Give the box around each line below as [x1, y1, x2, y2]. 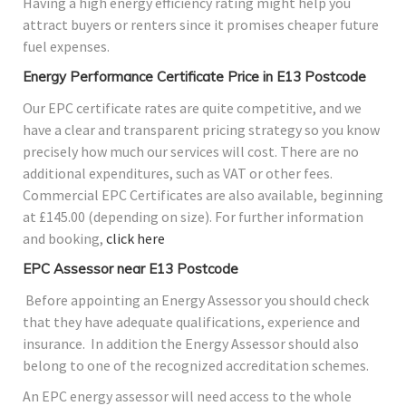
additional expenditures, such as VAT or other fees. [23, 164, 333, 183]
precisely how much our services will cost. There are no [23, 142, 359, 161]
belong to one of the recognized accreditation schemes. [23, 356, 372, 375]
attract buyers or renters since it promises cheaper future [23, 15, 379, 34]
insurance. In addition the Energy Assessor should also [23, 334, 359, 353]
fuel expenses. [23, 37, 110, 56]
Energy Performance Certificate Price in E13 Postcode [23, 68, 366, 86]
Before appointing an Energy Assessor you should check [23, 291, 369, 310]
